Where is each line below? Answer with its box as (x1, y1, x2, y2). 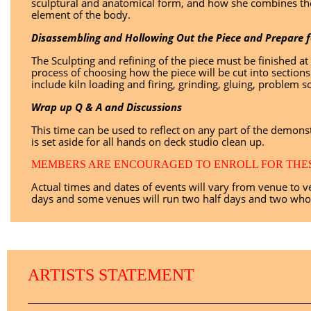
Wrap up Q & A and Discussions (31, 100, 182, 114)
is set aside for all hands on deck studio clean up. (31, 135, 264, 149)
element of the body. (31, 8, 131, 22)
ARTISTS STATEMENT (28, 266, 194, 284)
